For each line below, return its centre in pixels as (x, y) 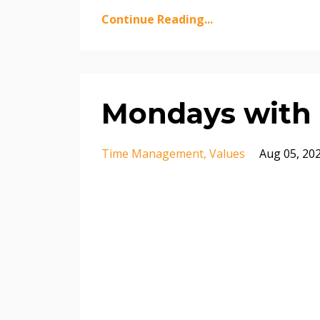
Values (227, 153)
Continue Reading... (157, 19)
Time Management (152, 153)
